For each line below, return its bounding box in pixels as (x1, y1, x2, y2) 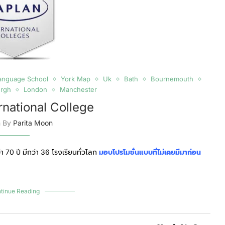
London (23, 85, 47, 93)
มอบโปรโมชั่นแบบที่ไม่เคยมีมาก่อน (99, 148, 201, 156)
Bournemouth (150, 75, 193, 83)
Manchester (59, 85, 97, 93)
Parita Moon (13, 119, 53, 127)
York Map (60, 75, 90, 83)
